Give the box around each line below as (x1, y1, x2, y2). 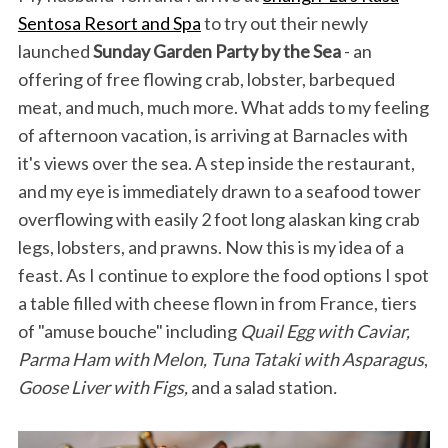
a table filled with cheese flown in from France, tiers (17, 292, 417, 315)
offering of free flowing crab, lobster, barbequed (17, 68, 395, 91)
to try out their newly (200, 12, 368, 35)
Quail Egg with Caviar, (239, 320, 410, 343)
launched (17, 40, 93, 63)
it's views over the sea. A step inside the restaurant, (17, 152, 415, 175)
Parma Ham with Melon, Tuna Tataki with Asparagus (17, 348, 424, 371)
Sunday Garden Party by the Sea (92, 40, 341, 63)
